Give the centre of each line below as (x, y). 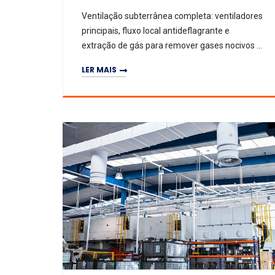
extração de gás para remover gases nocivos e (172, 45)
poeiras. (97, 60)
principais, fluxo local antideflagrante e (156, 31)
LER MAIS (99, 69)
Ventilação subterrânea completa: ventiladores (172, 16)
